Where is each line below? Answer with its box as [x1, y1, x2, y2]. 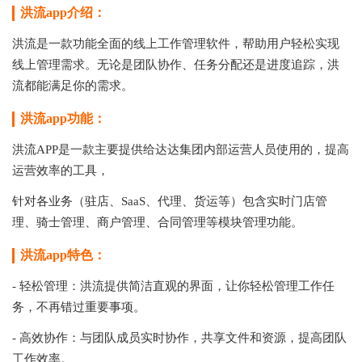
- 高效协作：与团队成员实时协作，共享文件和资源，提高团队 [12, 330, 347, 344]
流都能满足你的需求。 [12, 78, 133, 92]
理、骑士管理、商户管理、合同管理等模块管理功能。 [12, 215, 303, 229]
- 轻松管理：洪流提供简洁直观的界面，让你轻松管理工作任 [12, 279, 335, 293]
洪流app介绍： [20, 5, 106, 19]
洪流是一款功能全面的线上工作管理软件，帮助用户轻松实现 [12, 36, 339, 50]
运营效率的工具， [12, 163, 109, 177]
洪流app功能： [20, 111, 106, 125]
